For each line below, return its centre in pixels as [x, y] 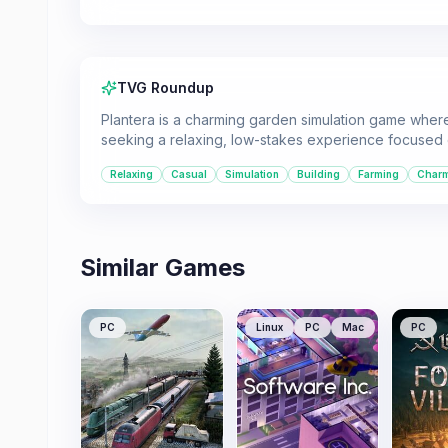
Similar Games [162, 267]
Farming [378, 174]
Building [318, 174]
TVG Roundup [165, 87]
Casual [189, 174]
